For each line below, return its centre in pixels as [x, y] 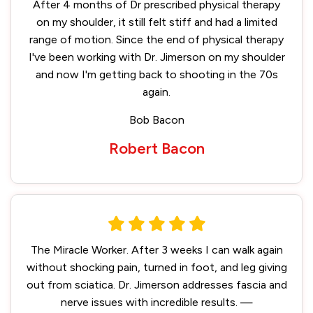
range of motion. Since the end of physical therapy [156, 39]
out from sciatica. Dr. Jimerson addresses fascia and [156, 285]
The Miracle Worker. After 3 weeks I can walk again [156, 250]
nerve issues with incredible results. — [156, 302]
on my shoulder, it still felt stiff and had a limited [156, 22]
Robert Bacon [156, 148]
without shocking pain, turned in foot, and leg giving [156, 267]
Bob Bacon [156, 120]
